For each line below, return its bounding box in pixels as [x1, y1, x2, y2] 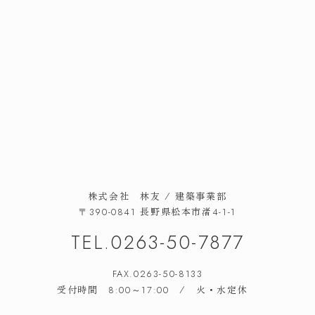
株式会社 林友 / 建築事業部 [88, 188, 227, 202]
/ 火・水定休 [169, 282, 258, 296]
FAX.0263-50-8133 [112, 266, 203, 281]
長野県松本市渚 [136, 204, 212, 218]
